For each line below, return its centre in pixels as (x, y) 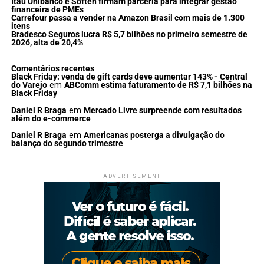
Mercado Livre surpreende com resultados (162, 110)
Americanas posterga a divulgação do (154, 136)
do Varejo (29, 85)
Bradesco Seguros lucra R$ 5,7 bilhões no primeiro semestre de (129, 35)
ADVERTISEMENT (132, 176)
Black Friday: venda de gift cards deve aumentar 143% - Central (129, 77)
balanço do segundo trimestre (67, 144)
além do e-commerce (51, 118)
